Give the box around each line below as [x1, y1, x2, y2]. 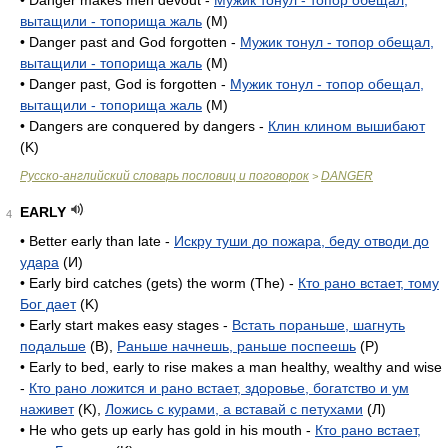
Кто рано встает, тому [298, 275, 439, 291]
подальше [20, 338, 86, 354]
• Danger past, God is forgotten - [20, 76, 230, 92]
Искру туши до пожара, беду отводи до [174, 233, 429, 249]
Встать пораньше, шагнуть [232, 317, 405, 333]
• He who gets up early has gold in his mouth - [20, 422, 315, 438]
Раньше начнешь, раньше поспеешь [117, 338, 356, 354]
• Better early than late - [20, 233, 174, 249]
